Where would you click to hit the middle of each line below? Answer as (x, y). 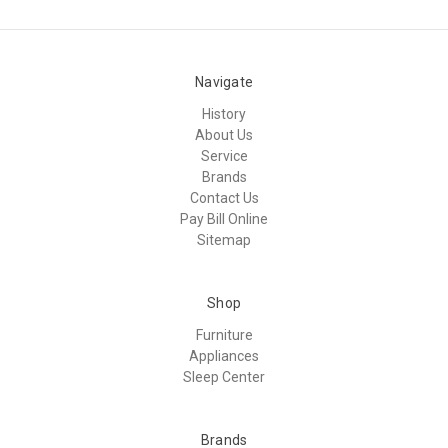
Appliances (224, 355)
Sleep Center (224, 376)
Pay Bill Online (224, 218)
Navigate (224, 81)
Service (224, 155)
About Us (224, 134)
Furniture (224, 334)
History (224, 113)
